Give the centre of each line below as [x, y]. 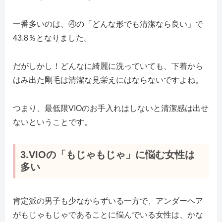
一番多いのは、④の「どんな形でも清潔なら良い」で [108, 24]
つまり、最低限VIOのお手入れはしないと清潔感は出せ [111, 108]
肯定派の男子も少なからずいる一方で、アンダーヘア [108, 201]
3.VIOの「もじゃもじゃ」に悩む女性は [108, 154]
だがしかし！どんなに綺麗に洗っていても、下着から [108, 66]
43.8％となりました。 [52, 38]
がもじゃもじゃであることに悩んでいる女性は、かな [108, 215]
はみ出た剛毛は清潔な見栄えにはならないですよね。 [108, 80]
